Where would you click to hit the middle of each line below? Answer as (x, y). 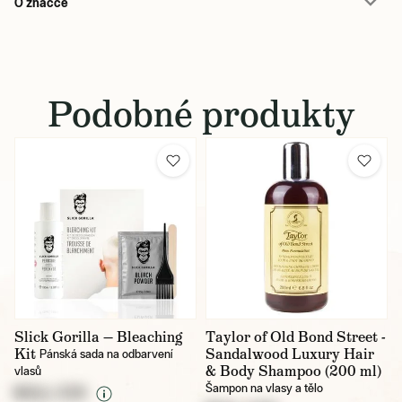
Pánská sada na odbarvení (106, 354)
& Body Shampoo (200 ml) (293, 371)
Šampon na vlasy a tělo (264, 388)
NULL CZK (51, 392)
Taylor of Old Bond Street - (296, 337)
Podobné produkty (201, 114)
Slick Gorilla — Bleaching (98, 337)
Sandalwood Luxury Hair (290, 354)
